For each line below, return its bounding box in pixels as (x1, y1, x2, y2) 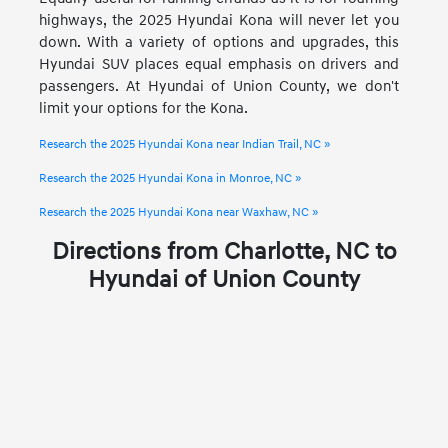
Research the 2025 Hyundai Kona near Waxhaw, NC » (39, 204, 319, 220)
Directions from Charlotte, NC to (51, 236, 397, 267)
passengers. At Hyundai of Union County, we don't (39, 76, 399, 96)
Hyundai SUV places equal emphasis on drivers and (39, 54, 399, 74)
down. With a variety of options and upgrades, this (39, 32, 399, 52)
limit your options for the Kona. (39, 98, 249, 118)
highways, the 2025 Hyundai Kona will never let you (39, 10, 399, 30)
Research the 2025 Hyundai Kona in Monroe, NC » (39, 170, 302, 186)
